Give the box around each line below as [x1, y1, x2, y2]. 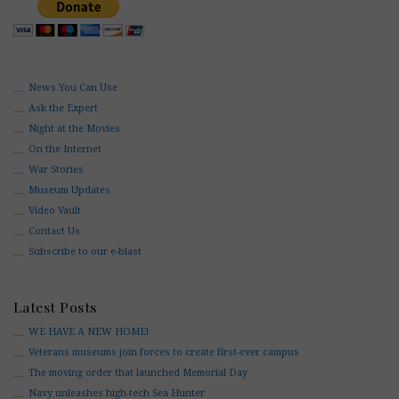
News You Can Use [28, 81, 118, 94]
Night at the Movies [28, 122, 120, 134]
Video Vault [28, 204, 81, 216]
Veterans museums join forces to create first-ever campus [28, 346, 299, 358]
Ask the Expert [28, 102, 98, 114]
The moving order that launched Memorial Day [28, 366, 248, 379]
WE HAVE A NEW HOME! [28, 325, 149, 338]
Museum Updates [28, 183, 110, 196]
